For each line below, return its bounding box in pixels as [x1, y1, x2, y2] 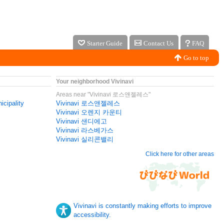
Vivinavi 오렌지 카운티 [56, 108, 122, 116]
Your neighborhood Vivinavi [56, 78, 133, 85]
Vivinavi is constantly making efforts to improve [73, 202, 211, 209]
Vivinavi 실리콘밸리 [56, 135, 113, 143]
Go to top [183, 54, 209, 61]
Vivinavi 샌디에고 [56, 117, 107, 125]
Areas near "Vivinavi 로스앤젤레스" [56, 91, 150, 98]
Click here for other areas [145, 150, 214, 157]
